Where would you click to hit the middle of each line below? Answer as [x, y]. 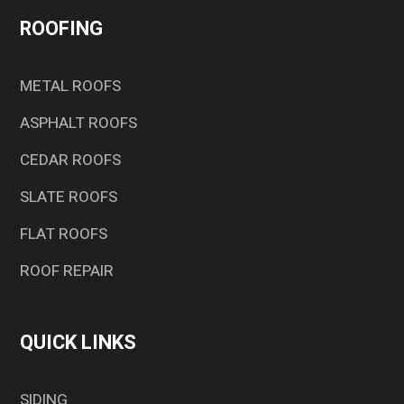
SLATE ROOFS [69, 197]
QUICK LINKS [78, 343]
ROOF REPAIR [67, 271]
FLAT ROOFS [64, 234]
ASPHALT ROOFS [79, 124]
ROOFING [62, 29]
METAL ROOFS [71, 87]
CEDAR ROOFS [71, 161]
